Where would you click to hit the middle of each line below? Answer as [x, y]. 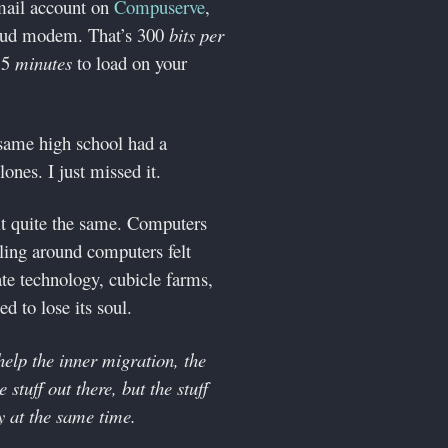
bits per [196, 34]
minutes [43, 62]
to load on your [129, 62]
